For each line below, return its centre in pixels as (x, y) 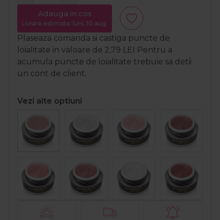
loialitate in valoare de (61, 50)
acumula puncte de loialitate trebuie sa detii (104, 61)
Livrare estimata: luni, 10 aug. (65, 24)
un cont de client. (52, 73)
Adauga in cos (65, 14)
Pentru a (154, 50)
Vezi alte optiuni (50, 101)
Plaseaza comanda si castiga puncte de (94, 38)
